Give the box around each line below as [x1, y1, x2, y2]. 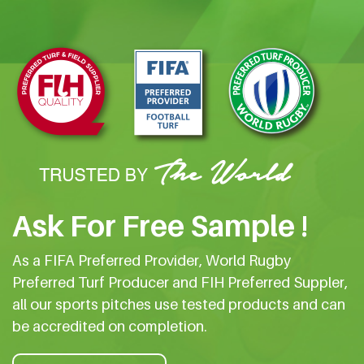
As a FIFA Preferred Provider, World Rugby [12, 251, 291, 269]
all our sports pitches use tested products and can [12, 295, 345, 313]
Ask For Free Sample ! [12, 207, 308, 243]
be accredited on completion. [12, 317, 207, 335]
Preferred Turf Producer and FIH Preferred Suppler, [12, 273, 348, 291]
